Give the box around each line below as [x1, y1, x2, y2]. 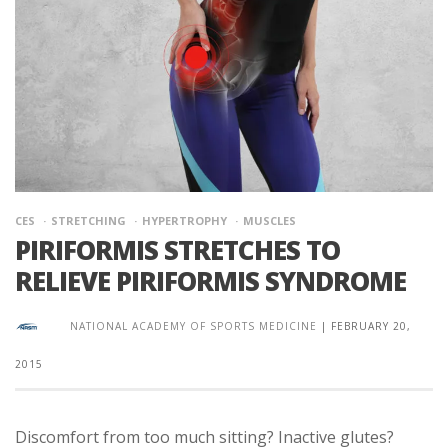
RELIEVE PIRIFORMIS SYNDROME [15, 262, 406, 299]
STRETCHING [51, 212, 126, 228]
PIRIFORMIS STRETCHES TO [15, 231, 340, 268]
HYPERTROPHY [142, 212, 227, 228]
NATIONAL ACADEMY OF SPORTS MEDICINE [70, 318, 317, 333]
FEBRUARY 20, [331, 318, 411, 333]
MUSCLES [243, 212, 296, 228]
